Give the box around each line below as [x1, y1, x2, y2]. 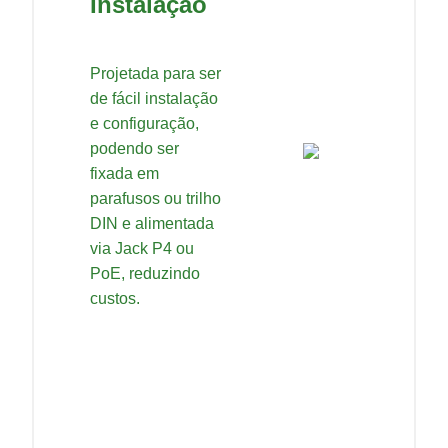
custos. [90, 290, 140, 308]
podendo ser [90, 140, 179, 158]
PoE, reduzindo [90, 265, 200, 283]
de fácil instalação [90, 90, 218, 108]
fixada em [90, 165, 159, 183]
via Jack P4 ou [90, 240, 194, 258]
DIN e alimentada [90, 215, 214, 233]
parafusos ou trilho [90, 190, 221, 208]
